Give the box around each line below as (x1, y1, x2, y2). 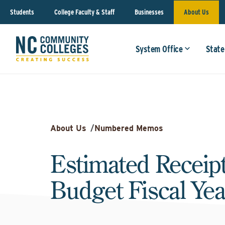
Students (10, 8, 34, 16)
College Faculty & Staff (54, 8, 115, 16)
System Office (136, 44, 183, 54)
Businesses (135, 8, 164, 16)
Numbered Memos (94, 124, 163, 133)
